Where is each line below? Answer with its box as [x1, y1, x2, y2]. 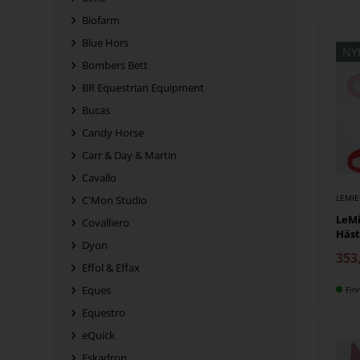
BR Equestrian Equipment [82, 80, 205, 96]
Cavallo [82, 170, 117, 186]
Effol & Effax [82, 260, 141, 276]
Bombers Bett [82, 58, 149, 73]
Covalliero [82, 215, 130, 231]
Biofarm [82, 13, 121, 28]
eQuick [82, 328, 116, 343]
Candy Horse [82, 125, 145, 141]
